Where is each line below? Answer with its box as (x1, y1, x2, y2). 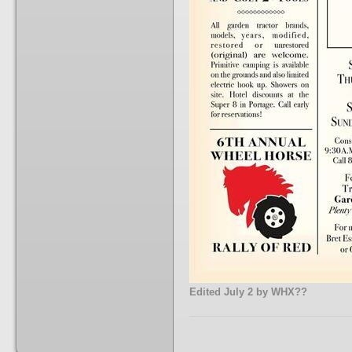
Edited (189, 286, 224, 298)
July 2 (224, 286, 253, 298)
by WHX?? (253, 286, 307, 298)
